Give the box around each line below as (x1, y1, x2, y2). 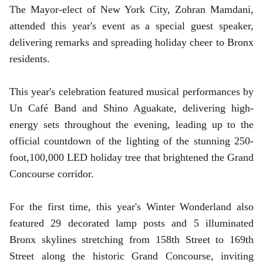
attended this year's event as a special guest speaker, (9, 20, 254, 32)
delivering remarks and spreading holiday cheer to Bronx (9, 36, 254, 48)
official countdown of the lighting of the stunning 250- (9, 135, 254, 147)
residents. (9, 53, 53, 65)
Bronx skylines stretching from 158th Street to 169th (9, 234, 254, 245)
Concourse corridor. (9, 168, 94, 180)
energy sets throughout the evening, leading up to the (9, 119, 254, 130)
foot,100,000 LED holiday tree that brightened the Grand (9, 151, 254, 163)
